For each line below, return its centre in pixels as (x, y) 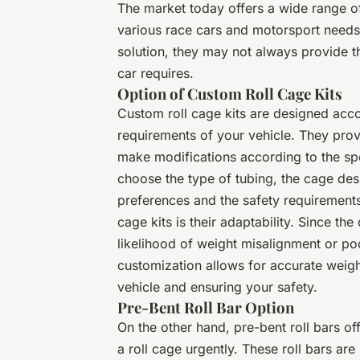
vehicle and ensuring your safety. (217, 286)
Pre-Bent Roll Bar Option (206, 307)
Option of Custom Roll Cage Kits (230, 93)
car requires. (155, 73)
